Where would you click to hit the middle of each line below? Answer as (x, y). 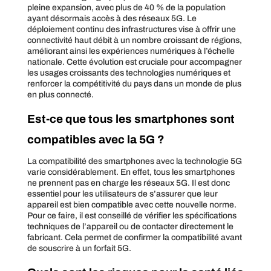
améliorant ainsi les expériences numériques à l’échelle (131, 51)
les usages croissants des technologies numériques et (129, 73)
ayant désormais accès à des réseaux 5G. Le (112, 18)
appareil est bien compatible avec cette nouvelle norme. (132, 204)
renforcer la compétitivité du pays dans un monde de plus (134, 83)
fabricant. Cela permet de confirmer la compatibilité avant (134, 237)
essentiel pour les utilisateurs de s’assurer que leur (122, 194)
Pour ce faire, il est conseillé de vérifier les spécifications (132, 215)
